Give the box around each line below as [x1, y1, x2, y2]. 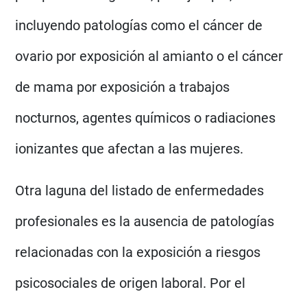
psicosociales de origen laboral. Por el [15, 274, 246, 291]
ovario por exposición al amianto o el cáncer [15, 47, 284, 64]
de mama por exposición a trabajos [15, 78, 230, 95]
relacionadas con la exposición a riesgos [15, 243, 261, 260]
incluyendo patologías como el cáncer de [15, 16, 263, 34]
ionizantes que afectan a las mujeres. [15, 140, 247, 157]
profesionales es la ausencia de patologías [15, 212, 275, 230]
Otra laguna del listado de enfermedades [15, 182, 265, 199]
